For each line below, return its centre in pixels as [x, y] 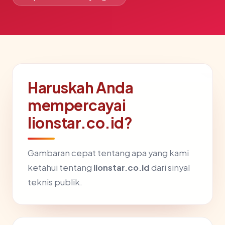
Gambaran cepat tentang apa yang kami [108, 153]
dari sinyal [170, 167]
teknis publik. [55, 182]
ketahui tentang [61, 167]
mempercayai [77, 105]
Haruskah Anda [81, 87]
